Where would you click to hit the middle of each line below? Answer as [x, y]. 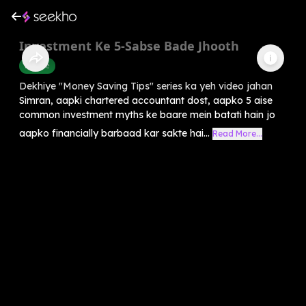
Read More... [237, 133]
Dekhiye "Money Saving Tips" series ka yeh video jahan [146, 86]
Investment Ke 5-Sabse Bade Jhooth [129, 45]
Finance [37, 65]
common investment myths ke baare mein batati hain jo [147, 114]
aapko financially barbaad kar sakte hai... [114, 133]
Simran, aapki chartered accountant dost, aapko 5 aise [146, 100]
